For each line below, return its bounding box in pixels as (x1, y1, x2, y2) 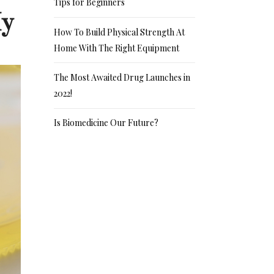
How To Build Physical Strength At (54, 26, 185, 38)
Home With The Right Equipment (54, 42, 180, 54)
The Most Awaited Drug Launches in (54, 72, 191, 84)
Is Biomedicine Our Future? (54, 117, 159, 129)
